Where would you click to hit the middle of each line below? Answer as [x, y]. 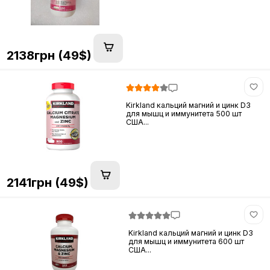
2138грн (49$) [49, 55]
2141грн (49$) [47, 183]
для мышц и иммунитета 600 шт [187, 241]
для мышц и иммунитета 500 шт [184, 114]
